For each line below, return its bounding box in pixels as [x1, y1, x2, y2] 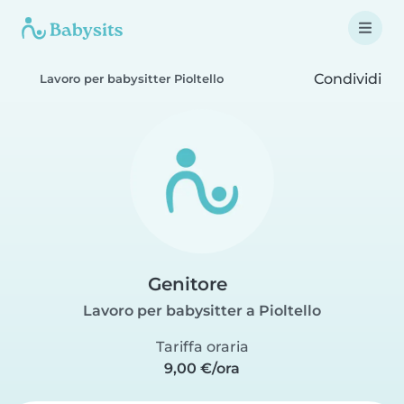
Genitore [147, 273, 227, 295]
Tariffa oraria [155, 338, 249, 355]
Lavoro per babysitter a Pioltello [83, 302, 321, 319]
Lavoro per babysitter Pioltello [40, 72, 224, 86]
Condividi [310, 69, 381, 87]
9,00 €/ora [164, 360, 240, 377]
